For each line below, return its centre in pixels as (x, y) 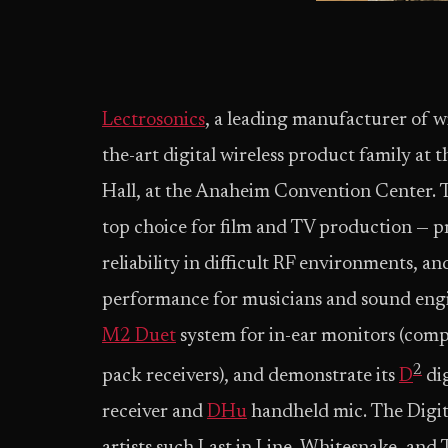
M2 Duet (139, 336)
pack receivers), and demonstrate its (250, 377)
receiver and (154, 413)
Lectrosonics (153, 120)
